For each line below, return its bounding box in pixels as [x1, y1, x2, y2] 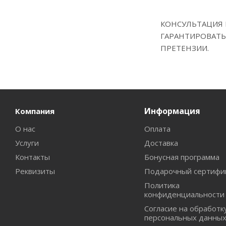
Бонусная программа [144, 152, 219, 162]
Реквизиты [15, 166, 55, 176]
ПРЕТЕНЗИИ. [160, 43, 209, 53]
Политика [144, 180, 180, 190]
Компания [15, 106, 54, 116]
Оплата [144, 124, 171, 134]
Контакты [15, 152, 50, 162]
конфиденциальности [144, 189, 224, 199]
